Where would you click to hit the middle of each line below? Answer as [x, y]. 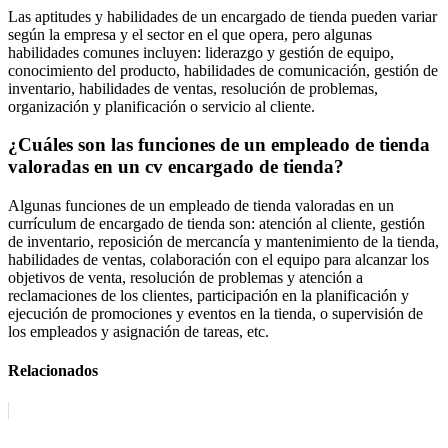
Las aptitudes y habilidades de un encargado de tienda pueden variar [222, 16]
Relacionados [53, 371]
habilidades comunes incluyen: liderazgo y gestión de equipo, [201, 52]
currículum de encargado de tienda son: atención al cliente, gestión [216, 224]
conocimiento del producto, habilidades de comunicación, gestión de [223, 70]
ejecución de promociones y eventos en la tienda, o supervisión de [215, 314]
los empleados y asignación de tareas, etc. [138, 332]
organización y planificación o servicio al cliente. [161, 106]
